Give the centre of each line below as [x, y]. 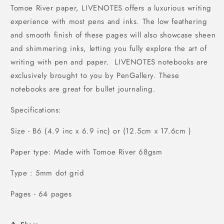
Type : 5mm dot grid [49, 173]
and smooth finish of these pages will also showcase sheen [113, 35]
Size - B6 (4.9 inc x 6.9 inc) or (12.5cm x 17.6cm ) [101, 131]
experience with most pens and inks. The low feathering [109, 22]
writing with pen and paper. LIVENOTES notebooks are [109, 62]
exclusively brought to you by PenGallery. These [95, 76]
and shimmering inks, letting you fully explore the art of [109, 49]
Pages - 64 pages [41, 194]
